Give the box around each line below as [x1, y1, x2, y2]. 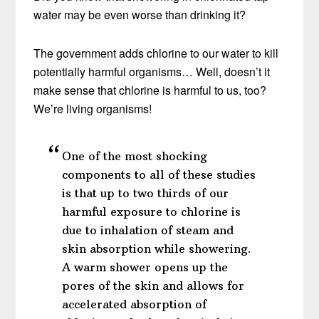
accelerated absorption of [62, 296, 207, 311]
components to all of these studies [62, 167, 256, 182]
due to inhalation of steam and [62, 222, 234, 237]
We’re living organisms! [33, 100, 152, 117]
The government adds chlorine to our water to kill [33, 44, 279, 61]
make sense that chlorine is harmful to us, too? [33, 81, 267, 98]
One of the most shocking [62, 148, 208, 163]
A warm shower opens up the [62, 259, 229, 274]
